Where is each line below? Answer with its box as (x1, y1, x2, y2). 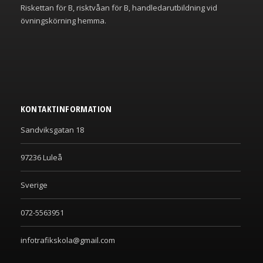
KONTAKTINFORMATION (20, 103, 112, 115)
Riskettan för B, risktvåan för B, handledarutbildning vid (20, 2, 217, 14)
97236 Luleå (20, 152, 62, 163)
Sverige (20, 180, 48, 191)
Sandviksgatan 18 (20, 124, 84, 136)
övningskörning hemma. (20, 15, 106, 26)
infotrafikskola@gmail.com (20, 235, 115, 246)
